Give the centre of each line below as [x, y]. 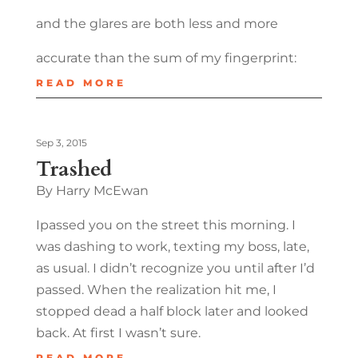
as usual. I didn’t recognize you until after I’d [175, 268]
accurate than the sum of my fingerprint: [166, 58]
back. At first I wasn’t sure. [118, 332]
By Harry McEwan [92, 190]
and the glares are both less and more [157, 23]
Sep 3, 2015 [61, 142]
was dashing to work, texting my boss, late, [172, 246]
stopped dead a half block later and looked [172, 311]
